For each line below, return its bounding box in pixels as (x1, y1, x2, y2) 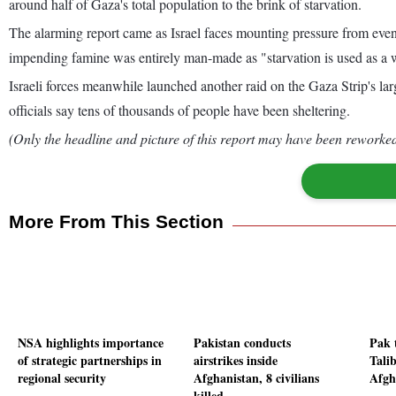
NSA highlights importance (18, 333, 164, 353)
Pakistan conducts (194, 333, 291, 353)
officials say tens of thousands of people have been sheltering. (9, 100, 350, 119)
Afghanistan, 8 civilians (194, 369, 319, 388)
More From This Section (9, 210, 224, 232)
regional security (18, 369, 106, 388)
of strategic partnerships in (18, 351, 162, 370)
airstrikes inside (194, 351, 278, 370)
